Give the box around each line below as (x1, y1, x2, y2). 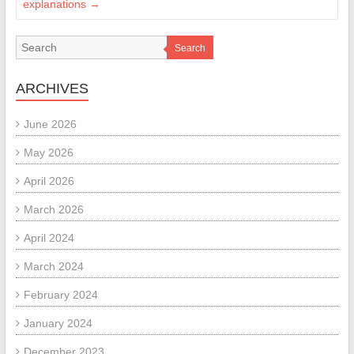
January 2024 (23, 317, 92, 330)
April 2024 (23, 232, 74, 245)
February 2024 (23, 288, 98, 302)
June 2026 (23, 118, 77, 131)
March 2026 (23, 203, 84, 217)
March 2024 (23, 260, 84, 273)
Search (174, 43, 205, 55)
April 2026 (23, 175, 74, 188)
